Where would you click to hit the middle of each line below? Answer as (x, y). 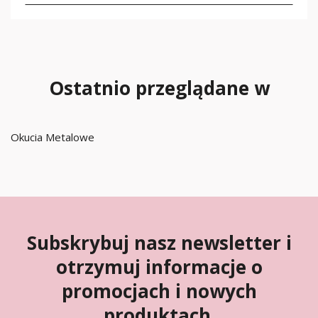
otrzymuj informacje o (159, 267)
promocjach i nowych (159, 291)
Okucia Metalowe (53, 137)
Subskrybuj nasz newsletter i (159, 243)
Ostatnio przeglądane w (159, 88)
